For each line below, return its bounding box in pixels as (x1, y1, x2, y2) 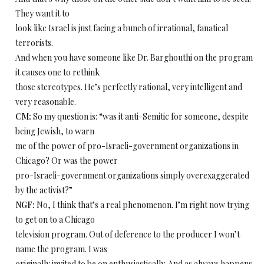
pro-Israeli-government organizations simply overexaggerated (15, 170, 249, 181)
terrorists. (15, 37, 53, 48)
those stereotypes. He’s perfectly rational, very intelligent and (15, 81, 242, 93)
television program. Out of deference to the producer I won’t (15, 229, 240, 240)
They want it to (15, 8, 70, 19)
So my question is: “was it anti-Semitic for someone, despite (31, 111, 249, 122)
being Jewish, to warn (15, 126, 94, 137)
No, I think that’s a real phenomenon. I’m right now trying (35, 199, 249, 210)
